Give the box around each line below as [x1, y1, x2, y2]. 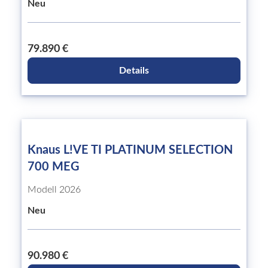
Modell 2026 [28, 185, 81, 194]
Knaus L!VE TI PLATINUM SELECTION [28, 144, 233, 156]
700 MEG [28, 161, 80, 173]
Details [119, 66, 149, 75]
